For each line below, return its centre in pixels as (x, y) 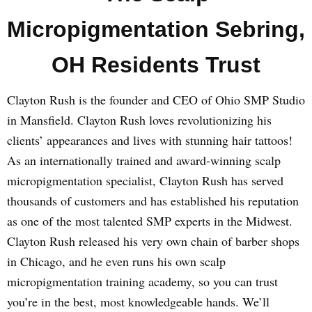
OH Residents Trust (156, 65)
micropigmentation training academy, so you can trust (142, 281)
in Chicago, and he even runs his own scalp (116, 261)
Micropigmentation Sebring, (156, 29)
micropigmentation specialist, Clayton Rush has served (145, 180)
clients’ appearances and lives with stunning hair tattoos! (150, 140)
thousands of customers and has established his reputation (153, 201)
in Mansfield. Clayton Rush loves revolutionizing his (139, 120)
